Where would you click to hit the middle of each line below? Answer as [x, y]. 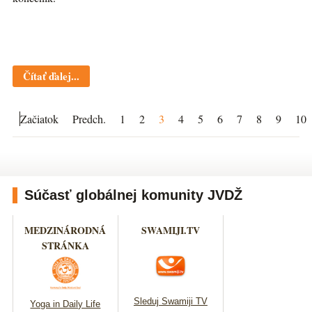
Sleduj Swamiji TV [170, 302]
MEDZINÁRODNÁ [65, 230]
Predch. [89, 118]
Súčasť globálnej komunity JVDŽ [133, 195]
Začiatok [39, 118]
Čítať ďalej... [51, 76]
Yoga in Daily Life [65, 304]
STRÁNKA [65, 245]
